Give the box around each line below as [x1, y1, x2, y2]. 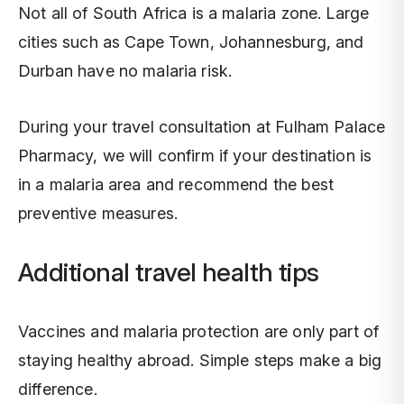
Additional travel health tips [18, 257, 319, 288]
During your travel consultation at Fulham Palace [18, 117, 386, 136]
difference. [18, 380, 97, 399]
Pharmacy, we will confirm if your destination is [18, 146, 372, 165]
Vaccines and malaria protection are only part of [18, 322, 380, 341]
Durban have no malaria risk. [18, 61, 233, 80]
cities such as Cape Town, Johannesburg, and [18, 32, 364, 51]
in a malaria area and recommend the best [18, 175, 334, 194]
